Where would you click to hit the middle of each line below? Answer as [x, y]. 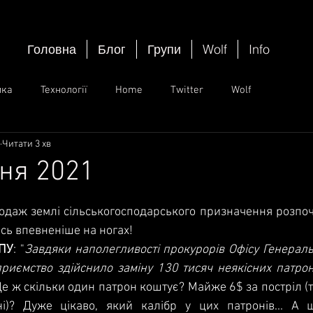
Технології [64, 90]
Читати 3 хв [27, 144]
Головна [52, 49]
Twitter [187, 90]
